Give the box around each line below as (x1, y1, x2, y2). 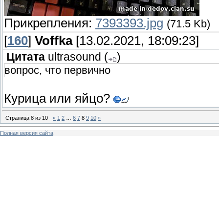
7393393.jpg (95, 16, 163, 30)
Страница (5, 114, 31, 121)
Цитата (6, 51, 45, 64)
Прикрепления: (4, 16, 95, 30)
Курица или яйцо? (4, 91, 113, 106)
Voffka (35, 34, 72, 48)
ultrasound (48, 51, 101, 64)
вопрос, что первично (4, 64, 110, 77)
